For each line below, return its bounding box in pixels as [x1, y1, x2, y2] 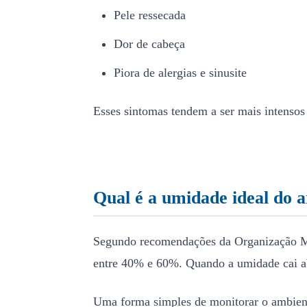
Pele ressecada [114, 8, 186, 22]
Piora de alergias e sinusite [114, 66, 247, 79]
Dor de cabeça [114, 37, 185, 51]
